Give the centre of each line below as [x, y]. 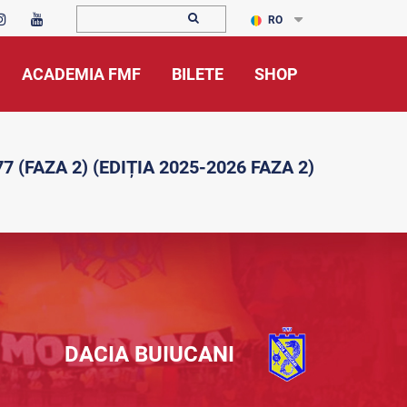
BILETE [198, 74]
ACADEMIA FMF [81, 74]
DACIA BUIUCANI [149, 354]
